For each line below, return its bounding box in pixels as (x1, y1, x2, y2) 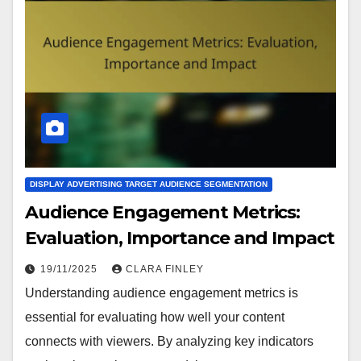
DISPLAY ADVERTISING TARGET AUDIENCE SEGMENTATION (30, 180, 268, 189)
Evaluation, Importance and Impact (25, 227, 334, 250)
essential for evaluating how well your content (25, 310, 284, 325)
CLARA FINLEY (126, 263, 204, 276)
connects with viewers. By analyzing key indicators (25, 334, 313, 349)
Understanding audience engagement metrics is (25, 286, 298, 301)
